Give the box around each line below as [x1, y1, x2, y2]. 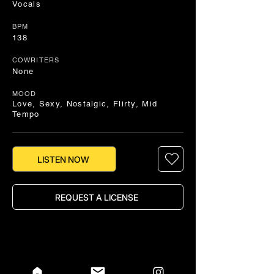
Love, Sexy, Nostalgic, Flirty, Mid [12, 99, 158, 108]
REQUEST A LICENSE [55, 191, 138, 202]
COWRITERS [12, 56, 59, 64]
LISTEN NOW [37, 154, 89, 165]
